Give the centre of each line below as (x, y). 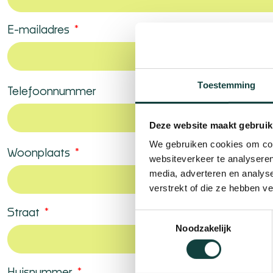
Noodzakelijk (204, 228)
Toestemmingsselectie (180, 216)
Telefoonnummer (52, 92)
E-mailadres (40, 30)
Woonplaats (40, 154)
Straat (25, 213)
